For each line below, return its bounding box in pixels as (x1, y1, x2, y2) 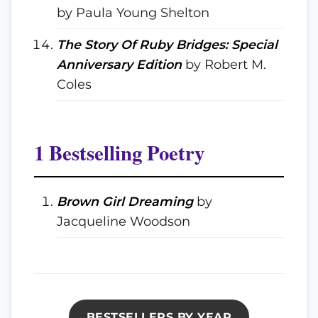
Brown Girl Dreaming (57, 194, 193, 209)
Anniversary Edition (57, 57, 182, 72)
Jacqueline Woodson (57, 214, 190, 229)
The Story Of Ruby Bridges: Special (57, 37, 278, 52)
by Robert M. (182, 57, 266, 72)
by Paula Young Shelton (57, 5, 209, 20)
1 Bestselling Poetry (34, 138, 204, 168)
